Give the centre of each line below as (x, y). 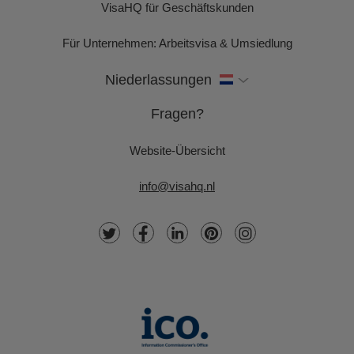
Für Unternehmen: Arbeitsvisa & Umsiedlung (177, 43)
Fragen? (177, 114)
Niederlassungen (158, 80)
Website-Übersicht (177, 151)
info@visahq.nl (177, 186)
